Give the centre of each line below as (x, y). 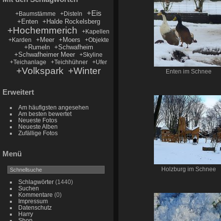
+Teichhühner (70, 62)
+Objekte (97, 40)
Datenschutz (35, 208)
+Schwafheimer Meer (45, 54)
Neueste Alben (38, 126)
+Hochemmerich (43, 30)
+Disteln (72, 14)
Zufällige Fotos (38, 133)
